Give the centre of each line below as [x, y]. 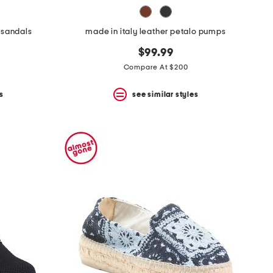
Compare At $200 [156, 67]
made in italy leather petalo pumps [156, 32]
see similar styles [165, 94]
